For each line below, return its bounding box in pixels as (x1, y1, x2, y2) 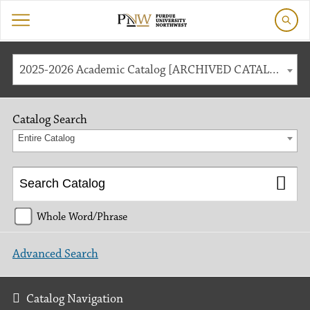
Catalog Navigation (26, 291, 123, 307)
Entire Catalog (17, 133, 75, 143)
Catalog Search (12, 112, 87, 127)
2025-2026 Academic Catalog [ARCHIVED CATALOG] (269, 62, 279, 77)
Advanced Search (12, 246, 98, 262)
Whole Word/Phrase (37, 209, 127, 224)
